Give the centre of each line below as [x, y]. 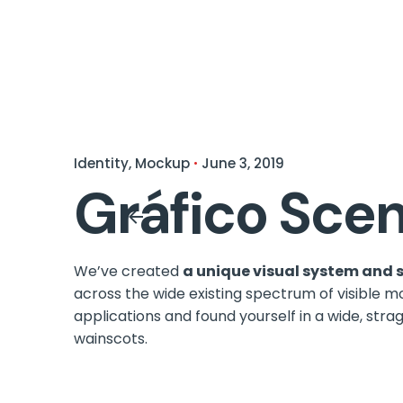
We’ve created [128, 271]
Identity [101, 163]
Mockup [162, 163]
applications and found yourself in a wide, [220, 316]
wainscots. [111, 338]
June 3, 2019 [243, 163]
